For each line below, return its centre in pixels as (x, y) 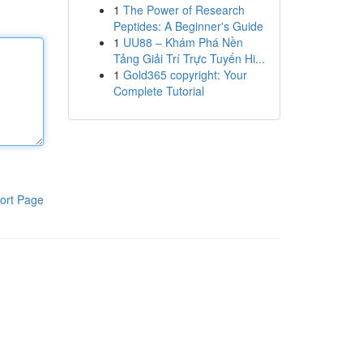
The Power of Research (184, 10)
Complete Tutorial (158, 91)
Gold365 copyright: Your (185, 75)
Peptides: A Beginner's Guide (188, 26)
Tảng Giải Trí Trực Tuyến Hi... (189, 58)
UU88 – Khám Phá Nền (183, 42)
